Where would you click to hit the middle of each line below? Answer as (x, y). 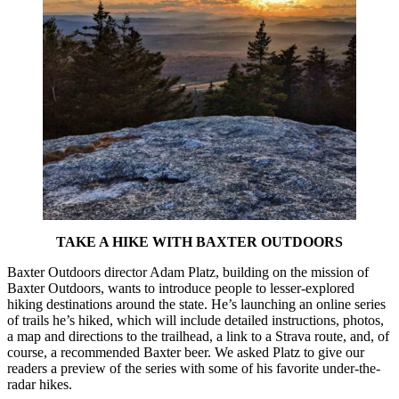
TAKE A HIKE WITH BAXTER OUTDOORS (199, 242)
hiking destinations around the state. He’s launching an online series (196, 305)
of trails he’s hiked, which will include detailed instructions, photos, (195, 321)
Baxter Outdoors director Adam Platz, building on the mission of (188, 273)
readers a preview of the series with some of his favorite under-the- (194, 369)
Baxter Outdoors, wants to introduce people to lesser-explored (181, 289)
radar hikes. (40, 385)
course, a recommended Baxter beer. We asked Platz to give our (186, 353)
